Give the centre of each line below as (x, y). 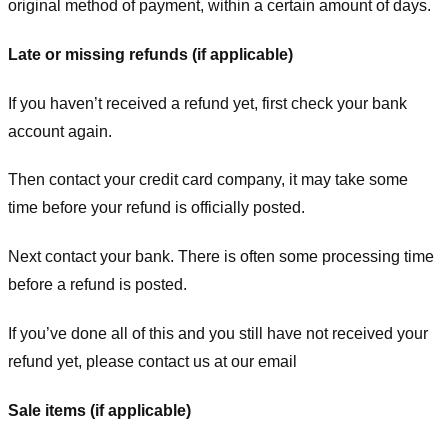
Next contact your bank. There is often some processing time (221, 257)
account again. (60, 131)
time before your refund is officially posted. (156, 208)
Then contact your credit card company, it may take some (208, 180)
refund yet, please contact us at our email (152, 361)
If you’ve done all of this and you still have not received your (218, 333)
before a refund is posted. (97, 285)
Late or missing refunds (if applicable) (150, 54)
